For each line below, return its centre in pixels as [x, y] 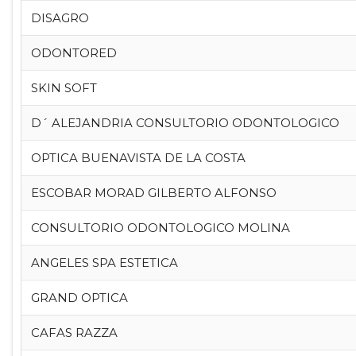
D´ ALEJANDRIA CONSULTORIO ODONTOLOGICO [185, 123]
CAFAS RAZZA [74, 333]
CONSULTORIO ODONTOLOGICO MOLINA [160, 228]
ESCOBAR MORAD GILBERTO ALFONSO [153, 193]
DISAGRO [60, 18]
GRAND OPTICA [79, 298]
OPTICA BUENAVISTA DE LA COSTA [138, 158]
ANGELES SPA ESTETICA [104, 263]
